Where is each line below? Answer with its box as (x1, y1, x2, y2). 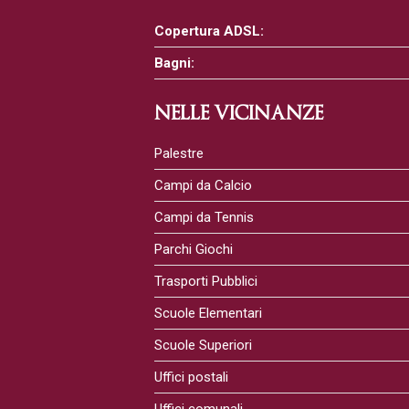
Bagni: (153, 55, 194, 71)
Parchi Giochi (153, 241, 233, 257)
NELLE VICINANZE (153, 103, 323, 123)
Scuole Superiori (153, 337, 252, 353)
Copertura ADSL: (153, 23, 264, 39)
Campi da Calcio (153, 177, 252, 194)
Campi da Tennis (153, 209, 254, 225)
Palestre (153, 145, 204, 162)
